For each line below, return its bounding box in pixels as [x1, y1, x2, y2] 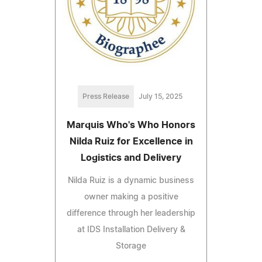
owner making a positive [84, 192, 178, 201]
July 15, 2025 [138, 92, 182, 100]
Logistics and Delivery [81, 153, 181, 163]
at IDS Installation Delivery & [77, 225, 185, 234]
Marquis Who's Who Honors [67, 120, 195, 130]
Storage [116, 242, 146, 250]
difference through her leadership [67, 209, 195, 218]
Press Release [82, 92, 129, 100]
